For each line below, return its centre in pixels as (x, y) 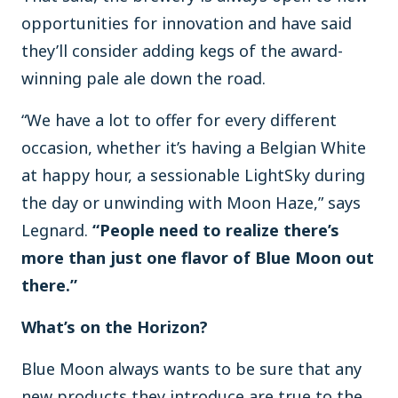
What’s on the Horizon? (115, 327)
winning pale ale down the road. (143, 78)
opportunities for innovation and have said (187, 23)
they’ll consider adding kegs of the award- (182, 51)
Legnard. (57, 230)
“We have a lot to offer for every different (179, 120)
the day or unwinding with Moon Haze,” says (191, 203)
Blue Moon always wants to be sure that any (191, 369)
